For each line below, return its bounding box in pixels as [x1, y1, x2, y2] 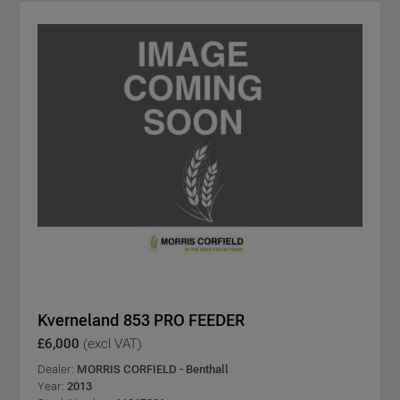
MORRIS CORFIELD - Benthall [77, 362, 229, 377]
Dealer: [37, 362, 77, 377]
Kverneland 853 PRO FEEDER [37, 311, 245, 330]
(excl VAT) [83, 336, 142, 352]
